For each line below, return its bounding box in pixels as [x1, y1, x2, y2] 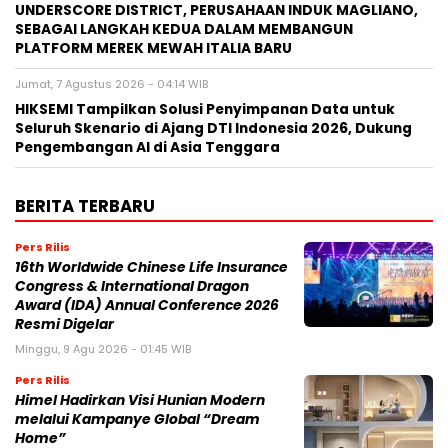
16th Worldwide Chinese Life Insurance [15, 258, 288, 278]
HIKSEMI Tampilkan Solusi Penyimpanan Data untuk [15, 100, 395, 120]
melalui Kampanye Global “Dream [15, 410, 260, 430]
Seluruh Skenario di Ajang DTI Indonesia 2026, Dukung [15, 119, 412, 139]
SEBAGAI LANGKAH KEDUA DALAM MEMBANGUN [15, 20, 353, 40]
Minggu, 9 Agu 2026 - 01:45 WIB [15, 341, 191, 358]
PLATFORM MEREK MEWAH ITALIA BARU [15, 39, 292, 59]
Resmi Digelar [15, 315, 114, 335]
